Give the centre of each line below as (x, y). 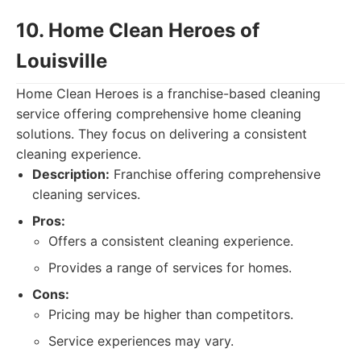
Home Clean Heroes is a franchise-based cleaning (168, 93)
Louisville (62, 61)
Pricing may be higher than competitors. (171, 314)
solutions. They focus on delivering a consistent (162, 134)
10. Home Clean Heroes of (138, 30)
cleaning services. (86, 194)
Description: (71, 174)
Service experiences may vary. (141, 341)
